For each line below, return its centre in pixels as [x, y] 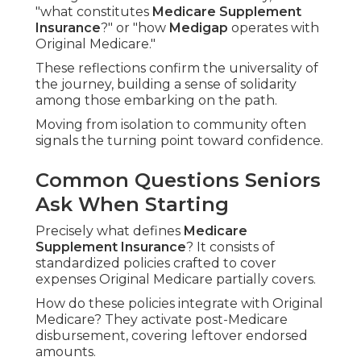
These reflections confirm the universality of [177, 68]
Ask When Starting [132, 205]
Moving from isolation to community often [171, 125]
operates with [274, 28]
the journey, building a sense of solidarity [166, 85]
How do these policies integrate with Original [179, 304]
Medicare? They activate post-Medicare [162, 320]
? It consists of [230, 247]
